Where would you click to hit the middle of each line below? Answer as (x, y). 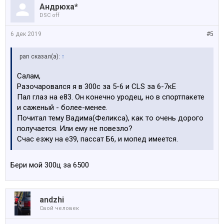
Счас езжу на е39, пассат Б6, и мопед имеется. (97, 139)
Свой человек (59, 208)
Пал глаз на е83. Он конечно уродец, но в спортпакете (111, 97)
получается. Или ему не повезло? (75, 128)
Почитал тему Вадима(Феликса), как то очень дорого (110, 118)
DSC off (49, 15)
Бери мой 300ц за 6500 (50, 165)
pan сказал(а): (40, 56)
